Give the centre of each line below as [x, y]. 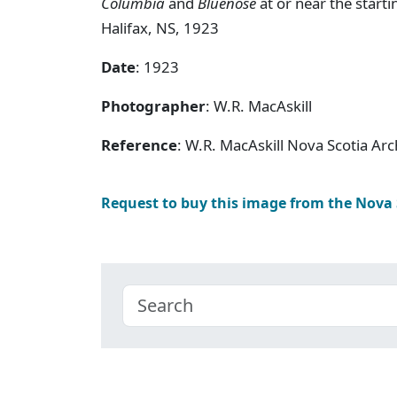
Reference [139, 144]
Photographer [153, 105]
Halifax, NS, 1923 [160, 27]
